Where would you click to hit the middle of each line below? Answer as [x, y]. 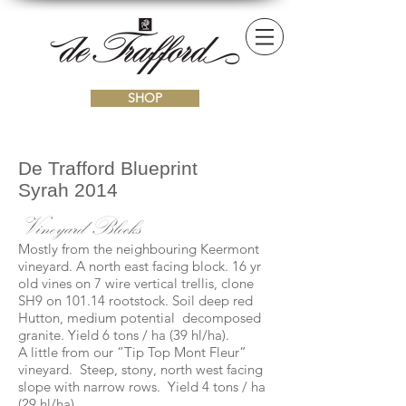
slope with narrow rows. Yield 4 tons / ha [142, 387]
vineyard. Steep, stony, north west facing [140, 369]
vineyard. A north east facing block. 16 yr [140, 266]
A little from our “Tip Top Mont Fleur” [132, 352]
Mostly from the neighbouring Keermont [139, 249]
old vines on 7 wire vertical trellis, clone [136, 283]
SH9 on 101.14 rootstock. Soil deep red [135, 300]
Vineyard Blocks [79, 227]
